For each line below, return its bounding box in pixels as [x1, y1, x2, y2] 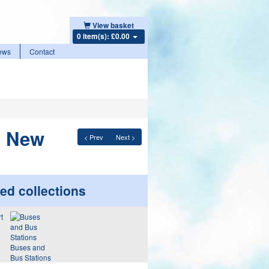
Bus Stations [10, 252, 51, 262]
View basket [92, 20, 134, 31]
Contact [29, 46, 55, 56]
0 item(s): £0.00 [76, 31, 131, 41]
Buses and [10, 242, 45, 252]
